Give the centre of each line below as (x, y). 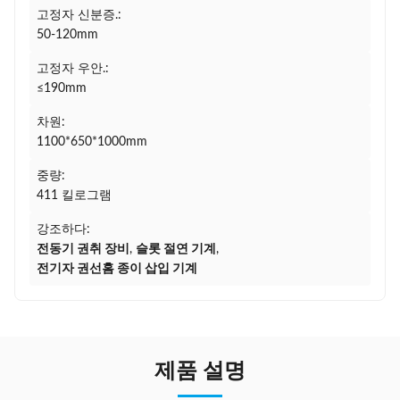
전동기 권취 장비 (83, 249)
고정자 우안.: (73, 69)
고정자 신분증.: (79, 15)
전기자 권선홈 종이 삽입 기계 (117, 269)
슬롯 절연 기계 (176, 249)
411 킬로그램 (74, 196)
